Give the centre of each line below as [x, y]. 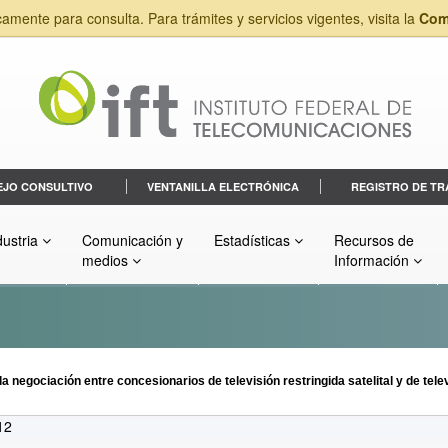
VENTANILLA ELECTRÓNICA [223, 187]
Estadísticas [254, 240]
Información [373, 260]
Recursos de [374, 240]
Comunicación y [132, 240]
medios [107, 260]
